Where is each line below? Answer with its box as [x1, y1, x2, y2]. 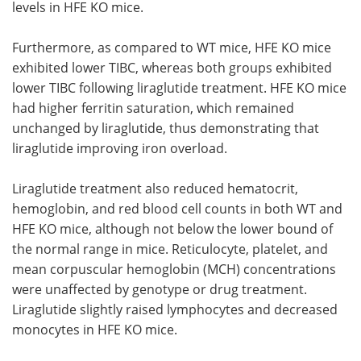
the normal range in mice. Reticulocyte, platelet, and [12, 239, 328, 257]
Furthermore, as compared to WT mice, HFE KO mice [12, 38, 331, 56]
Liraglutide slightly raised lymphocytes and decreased [12, 300, 338, 317]
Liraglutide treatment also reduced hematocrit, [12, 179, 298, 197]
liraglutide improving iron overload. [12, 139, 227, 156]
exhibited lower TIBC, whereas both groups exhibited [12, 58, 332, 76]
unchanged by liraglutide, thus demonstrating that [12, 118, 319, 136]
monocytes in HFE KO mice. [12, 320, 177, 338]
